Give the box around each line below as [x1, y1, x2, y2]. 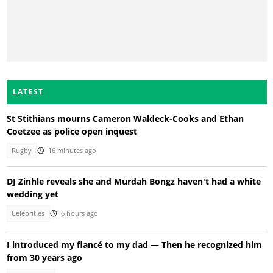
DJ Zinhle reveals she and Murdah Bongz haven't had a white [6, 175, 261, 188]
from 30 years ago [6, 251, 82, 263]
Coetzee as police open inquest [6, 125, 137, 137]
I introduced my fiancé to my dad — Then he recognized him [6, 238, 262, 250]
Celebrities [12, 209, 45, 218]
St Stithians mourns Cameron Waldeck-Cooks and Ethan [6, 112, 244, 124]
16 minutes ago [48, 146, 96, 155]
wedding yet [6, 188, 58, 200]
